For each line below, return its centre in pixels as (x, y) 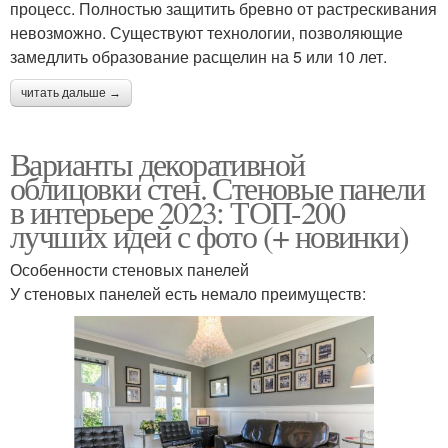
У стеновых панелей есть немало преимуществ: (188, 293)
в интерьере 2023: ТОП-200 (177, 211)
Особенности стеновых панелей (129, 269)
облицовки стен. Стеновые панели (217, 187)
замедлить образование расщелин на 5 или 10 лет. (198, 56)
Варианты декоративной (157, 163)
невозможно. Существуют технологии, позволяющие (206, 32)
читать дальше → (71, 92)
